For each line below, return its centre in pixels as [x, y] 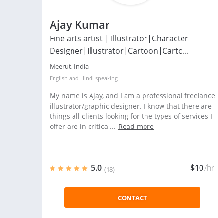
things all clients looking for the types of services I [131, 116]
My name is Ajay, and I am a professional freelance [132, 96]
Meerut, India [69, 66]
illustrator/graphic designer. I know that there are [131, 106]
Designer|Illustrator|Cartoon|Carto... [119, 51]
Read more [136, 126]
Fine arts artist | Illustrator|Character [119, 38]
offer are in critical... [83, 126]
